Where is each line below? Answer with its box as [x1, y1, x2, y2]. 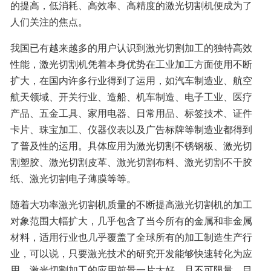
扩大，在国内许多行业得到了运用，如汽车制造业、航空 [10, 73, 252, 87]
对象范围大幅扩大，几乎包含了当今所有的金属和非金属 [10, 213, 252, 227]
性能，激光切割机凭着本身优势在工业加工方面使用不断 [10, 56, 252, 71]
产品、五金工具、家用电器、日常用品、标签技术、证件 [10, 105, 252, 120]
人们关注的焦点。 [10, 14, 88, 28]
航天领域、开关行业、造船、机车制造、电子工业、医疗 [10, 89, 252, 103]
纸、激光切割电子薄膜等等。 [10, 171, 136, 185]
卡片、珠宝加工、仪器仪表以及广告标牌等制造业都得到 [10, 122, 252, 136]
